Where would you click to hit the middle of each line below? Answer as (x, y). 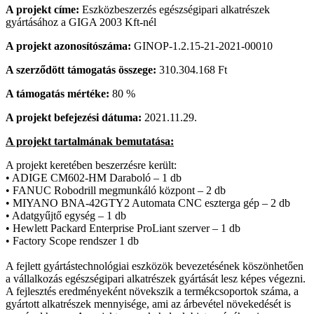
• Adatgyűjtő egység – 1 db (66, 216)
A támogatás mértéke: (57, 94)
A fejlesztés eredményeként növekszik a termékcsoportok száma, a (152, 292)
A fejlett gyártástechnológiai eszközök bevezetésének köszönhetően (155, 266)
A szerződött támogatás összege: (81, 70)
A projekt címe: (44, 10)
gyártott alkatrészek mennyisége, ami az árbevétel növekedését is (148, 304)
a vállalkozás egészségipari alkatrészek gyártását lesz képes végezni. (156, 279)
